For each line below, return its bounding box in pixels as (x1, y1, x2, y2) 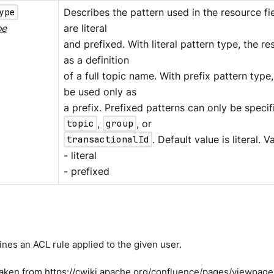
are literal (63, 22, 107, 34)
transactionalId (66, 133, 149, 146)
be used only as (63, 86, 136, 98)
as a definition (63, 54, 129, 66)
